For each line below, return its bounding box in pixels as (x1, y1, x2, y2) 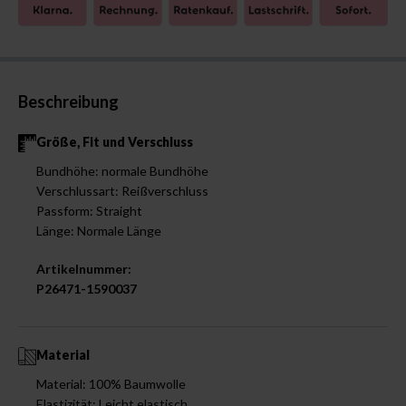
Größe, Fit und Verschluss (36, 133, 193, 150)
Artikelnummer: (36, 260, 131, 276)
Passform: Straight (36, 202, 142, 218)
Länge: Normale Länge (36, 222, 161, 238)
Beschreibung (18, 91, 119, 111)
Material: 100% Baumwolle (36, 375, 186, 391)
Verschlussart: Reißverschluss (36, 182, 208, 198)
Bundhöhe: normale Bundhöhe (36, 162, 208, 179)
